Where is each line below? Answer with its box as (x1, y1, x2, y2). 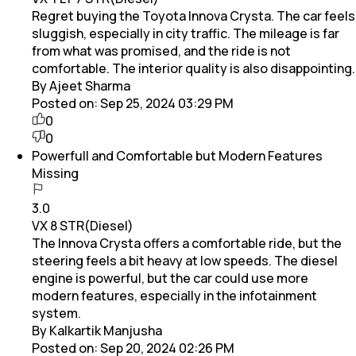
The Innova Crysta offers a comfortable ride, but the (32, 234, 342, 252)
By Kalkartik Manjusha (32, 321, 162, 339)
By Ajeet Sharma (32, 76, 130, 95)
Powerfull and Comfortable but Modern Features (32, 146, 323, 164)
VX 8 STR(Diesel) (32, 216, 133, 234)
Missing (32, 164, 79, 182)
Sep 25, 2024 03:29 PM (100, 94, 234, 112)
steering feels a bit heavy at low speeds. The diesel (32, 251, 338, 269)
